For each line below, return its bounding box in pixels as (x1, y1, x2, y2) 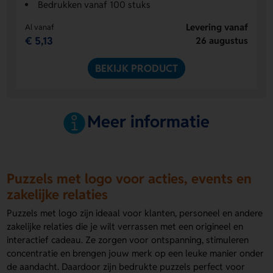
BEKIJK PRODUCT (95, 61, 178, 75)
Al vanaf (25, 21, 55, 32)
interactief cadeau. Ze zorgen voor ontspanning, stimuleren (7, 234, 249, 246)
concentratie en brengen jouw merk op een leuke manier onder (7, 247, 264, 260)
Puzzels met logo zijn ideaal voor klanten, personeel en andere (7, 207, 263, 219)
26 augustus (195, 34, 248, 46)
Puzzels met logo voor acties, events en (7, 169, 252, 187)
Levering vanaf (185, 21, 248, 33)
